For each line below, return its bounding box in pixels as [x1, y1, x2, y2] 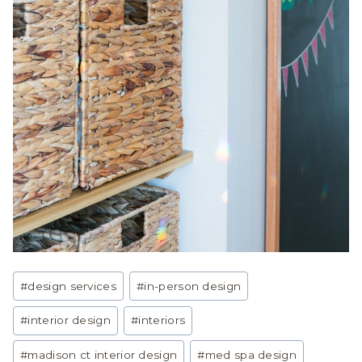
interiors [138, 314, 186, 327]
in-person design [144, 279, 242, 293]
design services [27, 279, 116, 293]
